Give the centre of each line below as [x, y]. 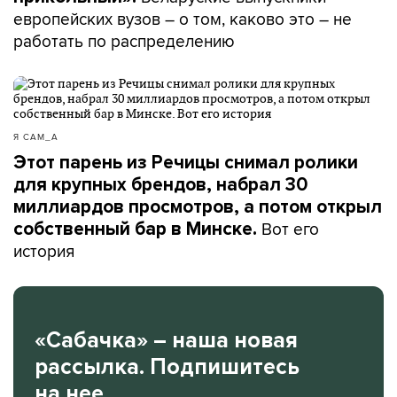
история [44, 251]
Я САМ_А [36, 136]
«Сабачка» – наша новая [166, 340]
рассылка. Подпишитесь [167, 366]
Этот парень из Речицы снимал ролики [186, 163]
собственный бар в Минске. [137, 229]
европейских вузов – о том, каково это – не [183, 19]
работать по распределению [124, 41]
